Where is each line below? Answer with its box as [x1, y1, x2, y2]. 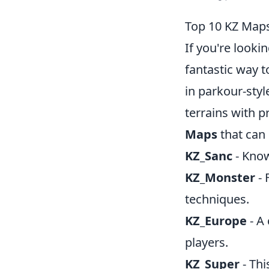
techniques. [185, 191, 249, 207]
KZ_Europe [185, 213, 247, 229]
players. [185, 234, 228, 250]
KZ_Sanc [185, 148, 232, 164]
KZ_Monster [185, 169, 255, 186]
